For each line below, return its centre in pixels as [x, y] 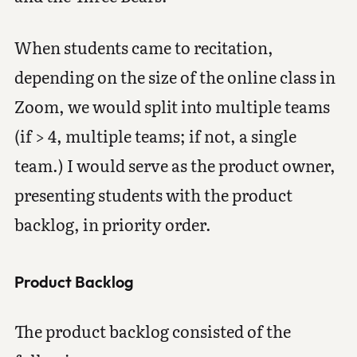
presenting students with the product [153, 194]
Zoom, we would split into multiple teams [172, 106]
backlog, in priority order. [112, 224]
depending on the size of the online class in [175, 76]
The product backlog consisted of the [152, 330]
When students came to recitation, [143, 47]
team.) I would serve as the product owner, [175, 165]
